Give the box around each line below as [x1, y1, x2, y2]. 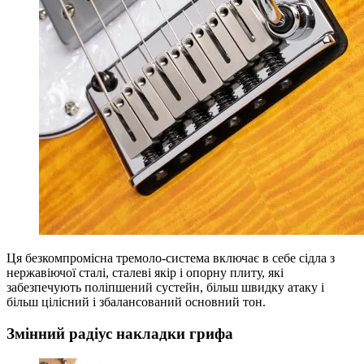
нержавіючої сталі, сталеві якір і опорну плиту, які [6, 266, 284, 280]
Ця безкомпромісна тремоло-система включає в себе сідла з [6, 251, 335, 266]
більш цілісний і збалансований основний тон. [6, 295, 266, 310]
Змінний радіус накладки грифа [6, 324, 233, 342]
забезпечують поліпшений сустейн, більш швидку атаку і [6, 280, 324, 295]
